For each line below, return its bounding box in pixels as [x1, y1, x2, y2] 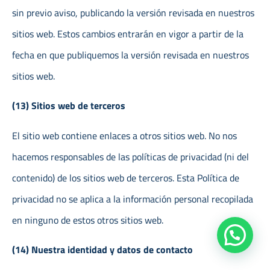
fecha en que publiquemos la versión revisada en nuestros [12, 48, 249, 63]
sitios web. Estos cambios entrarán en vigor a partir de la [12, 27, 243, 42]
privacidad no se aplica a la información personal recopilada [12, 191, 253, 206]
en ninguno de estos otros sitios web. [12, 212, 163, 227]
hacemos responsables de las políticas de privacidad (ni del [12, 149, 249, 164]
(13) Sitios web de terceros [12, 98, 125, 113]
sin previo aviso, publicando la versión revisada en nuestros [12, 5, 254, 20]
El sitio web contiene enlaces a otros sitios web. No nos [12, 128, 237, 143]
